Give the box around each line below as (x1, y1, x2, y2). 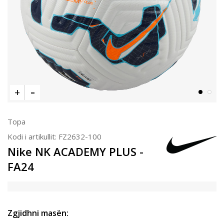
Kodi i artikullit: (7, 131, 58, 141)
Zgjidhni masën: (7, 207, 68, 218)
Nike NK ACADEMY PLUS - (7, 144, 143, 159)
